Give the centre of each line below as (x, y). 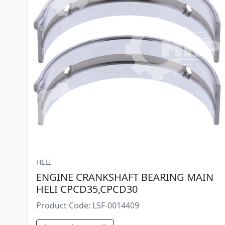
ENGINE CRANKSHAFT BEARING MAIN (125, 177)
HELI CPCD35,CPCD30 (87, 189)
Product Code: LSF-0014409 (88, 205)
